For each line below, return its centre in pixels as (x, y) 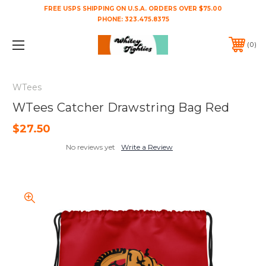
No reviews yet (91, 147)
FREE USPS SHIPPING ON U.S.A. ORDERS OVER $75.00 (133, 9)
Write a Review (147, 147)
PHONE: (111, 19)
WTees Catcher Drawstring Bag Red (121, 107)
